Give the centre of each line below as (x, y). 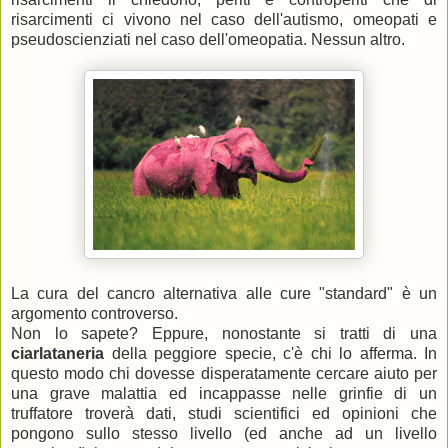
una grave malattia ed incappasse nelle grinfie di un (224, 393)
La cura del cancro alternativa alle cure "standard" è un (224, 293)
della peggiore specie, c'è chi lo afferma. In (274, 353)
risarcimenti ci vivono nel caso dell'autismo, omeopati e (224, 19)
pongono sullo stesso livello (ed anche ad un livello (224, 433)
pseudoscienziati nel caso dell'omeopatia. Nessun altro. (208, 39)
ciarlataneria (61, 353)
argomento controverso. (94, 313)
